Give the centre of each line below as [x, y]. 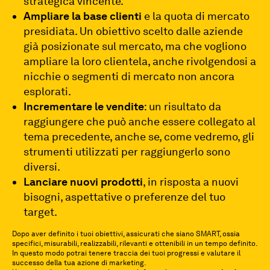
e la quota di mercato [196, 16]
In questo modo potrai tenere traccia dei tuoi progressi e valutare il [126, 253]
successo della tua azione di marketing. [79, 263]
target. [41, 212]
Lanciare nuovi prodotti [83, 182]
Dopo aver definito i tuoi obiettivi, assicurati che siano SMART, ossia [126, 234]
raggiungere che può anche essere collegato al [140, 121]
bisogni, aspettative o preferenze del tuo [125, 197]
